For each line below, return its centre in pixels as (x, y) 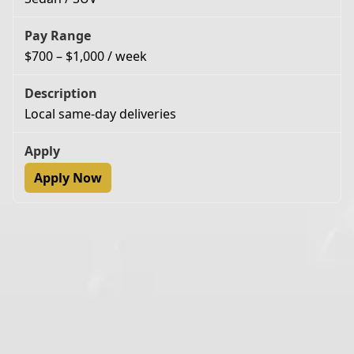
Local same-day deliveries (100, 113)
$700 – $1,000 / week (86, 56)
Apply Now (68, 177)
